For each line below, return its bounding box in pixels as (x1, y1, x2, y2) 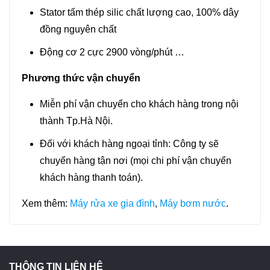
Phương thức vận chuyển (22, 72, 140, 83)
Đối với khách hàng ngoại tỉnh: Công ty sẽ (40, 138, 219, 149)
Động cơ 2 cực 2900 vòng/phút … (40, 46, 184, 57)
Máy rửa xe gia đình (70, 198, 155, 209)
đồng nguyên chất (40, 24, 116, 34)
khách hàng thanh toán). (40, 172, 143, 183)
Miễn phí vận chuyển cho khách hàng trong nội (40, 98, 239, 109)
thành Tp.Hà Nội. (40, 115, 113, 126)
